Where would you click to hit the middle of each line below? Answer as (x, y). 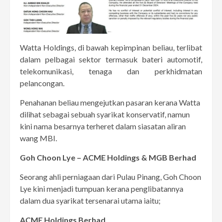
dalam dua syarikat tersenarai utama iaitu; (90, 200)
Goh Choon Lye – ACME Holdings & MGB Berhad (108, 157)
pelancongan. (42, 83)
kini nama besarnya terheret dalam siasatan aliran (103, 126)
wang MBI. (38, 138)
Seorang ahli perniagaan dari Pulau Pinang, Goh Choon (111, 176)
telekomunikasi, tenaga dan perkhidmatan (111, 71)
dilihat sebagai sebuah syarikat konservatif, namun (105, 114)
